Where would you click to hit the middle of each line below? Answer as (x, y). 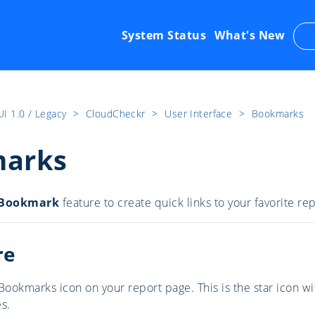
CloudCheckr (117, 114)
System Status (164, 36)
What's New (250, 36)
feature (81, 203)
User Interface (200, 114)
